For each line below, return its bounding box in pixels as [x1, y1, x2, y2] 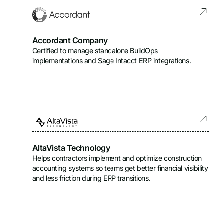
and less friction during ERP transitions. [32, 173, 151, 182]
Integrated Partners [27, 30, 87, 39]
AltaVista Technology [32, 142, 110, 153]
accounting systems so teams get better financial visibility [32, 163, 208, 172]
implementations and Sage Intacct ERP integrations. [32, 56, 191, 65]
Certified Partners [27, 5, 81, 14]
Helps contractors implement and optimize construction [32, 153, 202, 162]
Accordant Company [32, 35, 108, 45]
